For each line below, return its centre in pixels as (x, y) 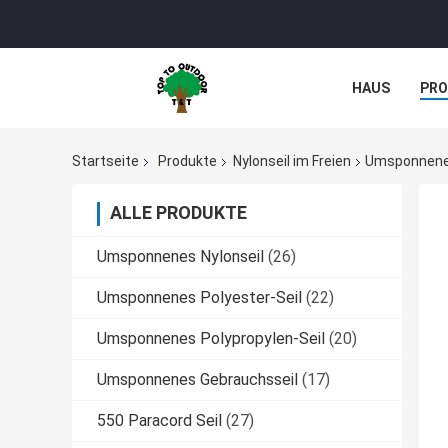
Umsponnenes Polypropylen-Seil (211, 339)
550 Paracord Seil (159, 421)
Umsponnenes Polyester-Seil (199, 298)
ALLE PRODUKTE (178, 213)
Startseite (105, 161)
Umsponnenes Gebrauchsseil (197, 380)
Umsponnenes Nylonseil (180, 257)
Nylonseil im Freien (292, 161)
